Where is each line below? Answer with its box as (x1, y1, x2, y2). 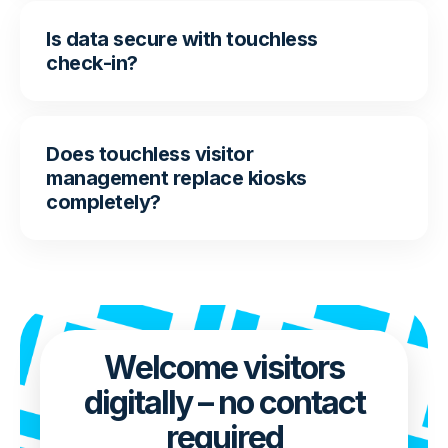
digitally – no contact (83, 383, 365, 423)
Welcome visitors (104, 348, 344, 388)
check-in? (46, 51, 138, 76)
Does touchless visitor (46, 142, 253, 167)
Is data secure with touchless (46, 27, 318, 52)
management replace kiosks (46, 166, 307, 191)
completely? (46, 190, 161, 215)
